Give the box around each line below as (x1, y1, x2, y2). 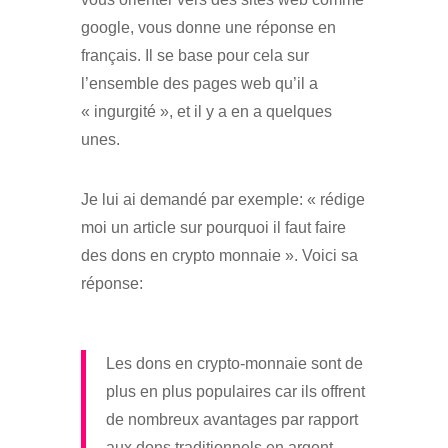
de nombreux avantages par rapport (105, 410, 358, 428)
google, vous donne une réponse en (80, 18, 336, 36)
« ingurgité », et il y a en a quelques (80, 102, 332, 120)
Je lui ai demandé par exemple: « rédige (80, 190, 365, 208)
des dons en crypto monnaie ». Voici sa (80, 246, 358, 264)
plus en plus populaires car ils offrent (105, 382, 365, 400)
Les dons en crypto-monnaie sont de (105, 354, 363, 372)
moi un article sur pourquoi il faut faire (80, 218, 346, 236)
